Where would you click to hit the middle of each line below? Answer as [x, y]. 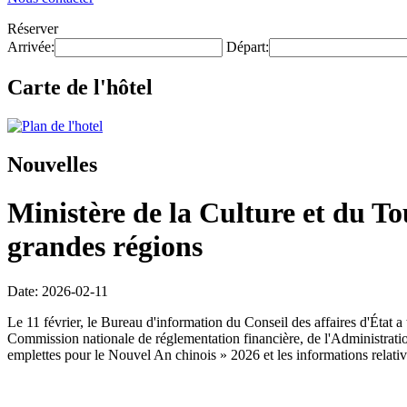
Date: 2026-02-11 [58, 291]
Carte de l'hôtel [80, 87]
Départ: [248, 47]
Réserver [33, 29]
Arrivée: [31, 47]
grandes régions [105, 247]
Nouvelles [52, 164]
